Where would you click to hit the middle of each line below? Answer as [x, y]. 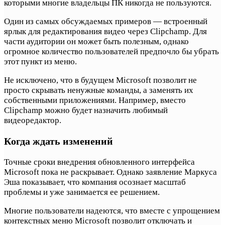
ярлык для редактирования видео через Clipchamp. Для [105, 32]
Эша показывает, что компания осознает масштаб [95, 182]
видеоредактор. [33, 121]
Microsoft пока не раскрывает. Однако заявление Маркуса [110, 172]
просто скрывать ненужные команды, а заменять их [99, 90]
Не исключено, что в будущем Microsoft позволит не [100, 80]
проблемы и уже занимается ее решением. [82, 192]
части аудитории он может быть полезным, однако [96, 42]
